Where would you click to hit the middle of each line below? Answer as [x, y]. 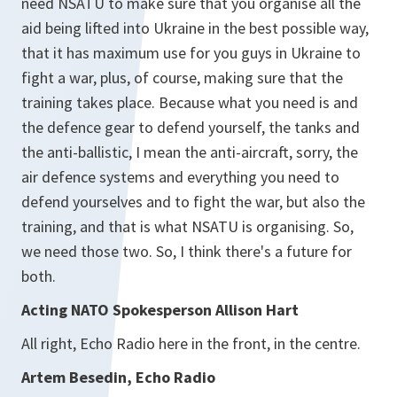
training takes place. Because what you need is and [190, 102]
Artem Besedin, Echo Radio [120, 377]
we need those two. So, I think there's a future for [187, 251]
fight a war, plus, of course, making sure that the [182, 78]
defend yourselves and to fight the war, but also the [193, 202]
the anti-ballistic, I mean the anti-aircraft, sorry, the [190, 152]
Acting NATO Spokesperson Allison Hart [160, 310]
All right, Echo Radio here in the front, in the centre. [191, 343]
